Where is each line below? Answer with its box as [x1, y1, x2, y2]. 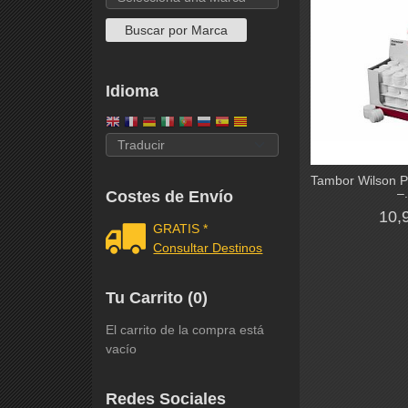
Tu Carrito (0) [105, 289, 208, 308]
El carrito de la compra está [105, 322, 264, 338]
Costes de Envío [105, 188, 233, 207]
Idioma [105, 81, 158, 100]
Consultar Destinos [153, 240, 263, 256]
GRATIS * [153, 221, 209, 237]
